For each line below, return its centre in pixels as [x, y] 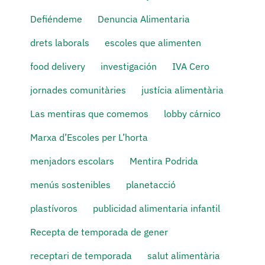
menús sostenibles [70, 185]
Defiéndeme [56, 19]
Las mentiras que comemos [89, 114]
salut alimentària [183, 256]
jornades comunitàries [78, 90]
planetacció [151, 185]
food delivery [57, 66]
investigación [128, 66]
